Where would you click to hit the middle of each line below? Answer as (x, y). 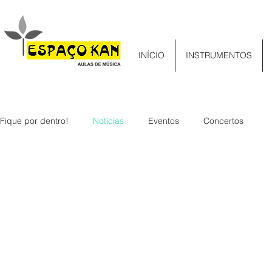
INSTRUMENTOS (219, 55)
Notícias (108, 121)
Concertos (223, 121)
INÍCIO (151, 55)
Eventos (164, 121)
